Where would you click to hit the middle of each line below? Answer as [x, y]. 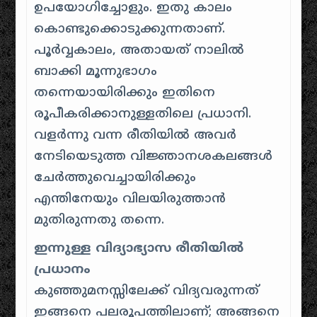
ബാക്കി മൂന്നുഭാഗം [96, 71]
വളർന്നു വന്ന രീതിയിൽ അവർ [136, 135]
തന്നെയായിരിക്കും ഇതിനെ [125, 93]
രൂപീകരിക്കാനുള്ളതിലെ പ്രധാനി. [143, 114]
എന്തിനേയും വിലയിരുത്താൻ [130, 199]
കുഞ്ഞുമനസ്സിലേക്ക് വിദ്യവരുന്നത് [147, 291]
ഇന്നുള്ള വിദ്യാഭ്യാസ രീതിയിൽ [139, 248]
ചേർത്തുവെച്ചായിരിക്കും [115, 178]
